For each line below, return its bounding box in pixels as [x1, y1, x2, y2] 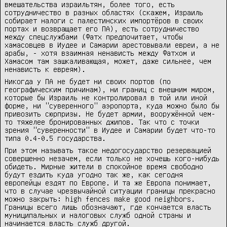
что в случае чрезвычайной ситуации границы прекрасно [5, 186, 215, 195]
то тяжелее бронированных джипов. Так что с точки [5, 118, 199, 126]
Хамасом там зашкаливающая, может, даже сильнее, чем [5, 57, 211, 65]
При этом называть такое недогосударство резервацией [5, 146, 211, 155]
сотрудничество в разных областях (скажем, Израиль [5, 8, 203, 17]
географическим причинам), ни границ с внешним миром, [5, 85, 215, 94]
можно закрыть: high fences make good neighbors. [5, 195, 195, 203]
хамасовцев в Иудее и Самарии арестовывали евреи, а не [5, 41, 219, 49]
